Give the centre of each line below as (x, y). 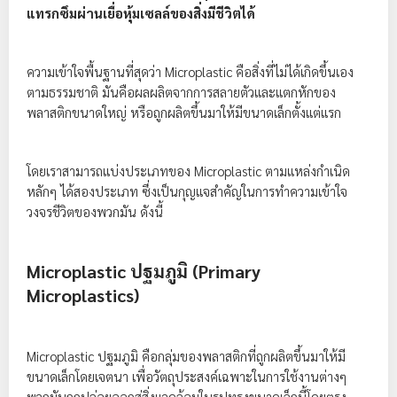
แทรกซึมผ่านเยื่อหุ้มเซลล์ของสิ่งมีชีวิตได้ (141, 13)
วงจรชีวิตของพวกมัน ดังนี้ (95, 211)
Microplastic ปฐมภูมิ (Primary (144, 271)
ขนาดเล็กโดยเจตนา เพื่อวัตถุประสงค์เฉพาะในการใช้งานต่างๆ (187, 376)
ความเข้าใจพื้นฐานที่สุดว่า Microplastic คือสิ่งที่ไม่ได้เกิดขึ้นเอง (190, 71)
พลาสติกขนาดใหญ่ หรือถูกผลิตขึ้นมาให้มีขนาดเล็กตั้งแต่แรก (184, 112)
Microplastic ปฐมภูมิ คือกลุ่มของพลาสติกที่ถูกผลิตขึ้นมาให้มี (186, 356)
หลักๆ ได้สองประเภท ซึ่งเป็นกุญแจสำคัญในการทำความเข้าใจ (187, 191)
